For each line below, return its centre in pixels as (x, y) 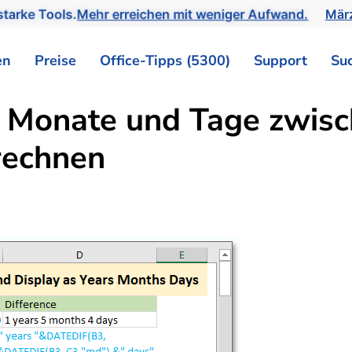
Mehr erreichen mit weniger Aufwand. (192, 14)
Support (280, 60)
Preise (55, 60)
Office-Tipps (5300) (165, 60)
